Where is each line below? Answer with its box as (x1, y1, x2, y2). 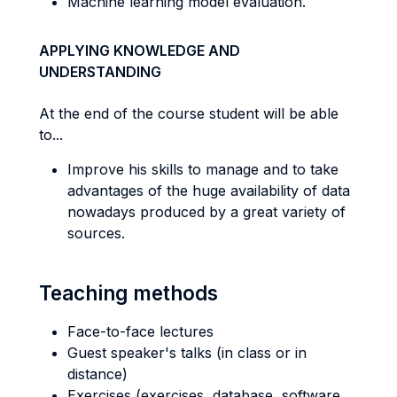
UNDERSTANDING (39, 63, 161, 81)
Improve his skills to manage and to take (67, 160, 339, 178)
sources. (67, 224, 125, 242)
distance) (67, 365, 128, 383)
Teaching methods (39, 281, 218, 305)
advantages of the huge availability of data (67, 182, 350, 199)
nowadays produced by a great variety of (67, 203, 346, 221)
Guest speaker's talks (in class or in (67, 344, 307, 362)
